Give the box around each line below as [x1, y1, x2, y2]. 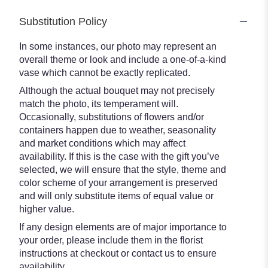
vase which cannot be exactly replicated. [19, 67, 190, 78]
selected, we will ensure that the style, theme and [19, 164, 226, 175]
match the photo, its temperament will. [19, 98, 178, 109]
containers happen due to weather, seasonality [19, 124, 216, 135]
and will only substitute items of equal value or [19, 190, 214, 201]
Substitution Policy [19, 15, 107, 28]
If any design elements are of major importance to [19, 221, 227, 232]
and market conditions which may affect [19, 138, 185, 148]
